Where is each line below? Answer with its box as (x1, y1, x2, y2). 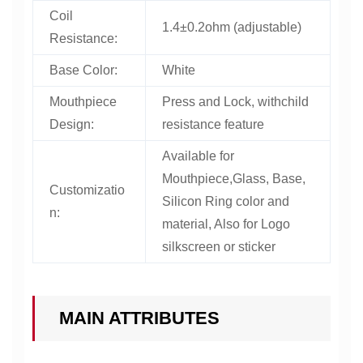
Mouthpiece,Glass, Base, (162, 172, 305, 186)
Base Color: (49, 63, 117, 77)
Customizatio (49, 183, 125, 197)
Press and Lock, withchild (162, 95, 309, 109)
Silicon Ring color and (162, 194, 289, 208)
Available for (162, 149, 234, 163)
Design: (49, 117, 94, 131)
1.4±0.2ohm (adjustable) (162, 20, 301, 34)
